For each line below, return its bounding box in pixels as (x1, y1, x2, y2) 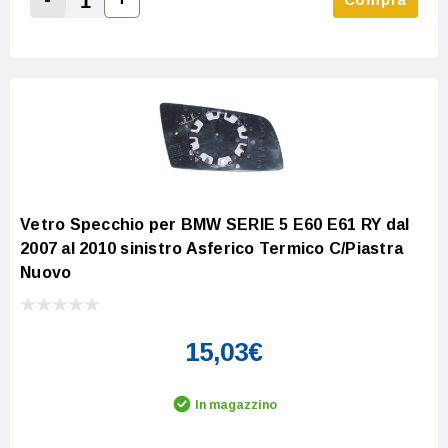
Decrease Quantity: (40, 14, 198, 32)
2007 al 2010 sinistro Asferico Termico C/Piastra (20, 239, 403, 257)
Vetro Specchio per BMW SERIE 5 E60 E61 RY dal (20, 215, 410, 233)
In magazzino (195, 397, 277, 412)
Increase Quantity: (114, 13, 265, 31)
